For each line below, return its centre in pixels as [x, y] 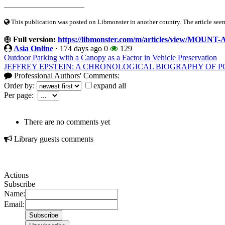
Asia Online [33, 48]
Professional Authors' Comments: [66, 75]
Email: [14, 204]
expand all [110, 85]
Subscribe [20, 184]
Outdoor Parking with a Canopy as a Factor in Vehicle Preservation [110, 57]
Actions [16, 175]
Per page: [21, 95]
